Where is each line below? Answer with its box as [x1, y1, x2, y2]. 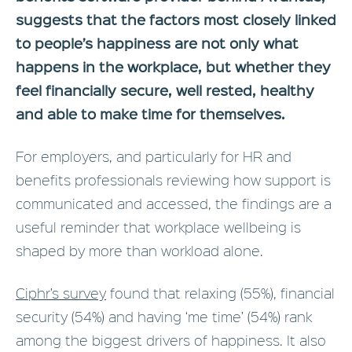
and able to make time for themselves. [16, 104, 285, 124]
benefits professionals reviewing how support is [16, 170, 331, 189]
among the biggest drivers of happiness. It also [16, 331, 326, 350]
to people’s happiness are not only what [16, 33, 299, 53]
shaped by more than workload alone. [16, 241, 263, 260]
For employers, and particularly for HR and [16, 147, 291, 166]
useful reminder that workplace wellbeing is [16, 218, 301, 236]
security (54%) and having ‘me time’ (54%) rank [16, 307, 312, 326]
